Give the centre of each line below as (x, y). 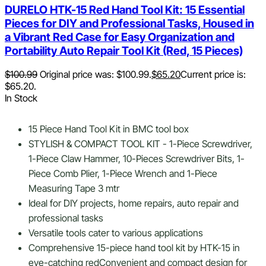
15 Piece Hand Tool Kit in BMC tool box (109, 129)
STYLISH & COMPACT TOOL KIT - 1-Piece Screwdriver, (140, 144)
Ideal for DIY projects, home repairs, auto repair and (134, 203)
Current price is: (213, 75)
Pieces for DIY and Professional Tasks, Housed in (129, 23)
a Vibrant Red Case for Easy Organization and (120, 37)
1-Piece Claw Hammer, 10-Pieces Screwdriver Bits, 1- (137, 159)
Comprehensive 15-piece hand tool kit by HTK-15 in (134, 248)
